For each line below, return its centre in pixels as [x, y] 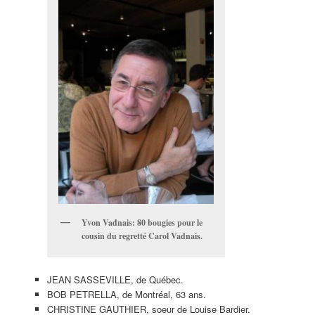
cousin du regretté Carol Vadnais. [142, 236]
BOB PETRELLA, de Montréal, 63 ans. [126, 295]
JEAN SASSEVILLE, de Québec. [115, 280]
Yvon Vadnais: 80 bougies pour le [142, 222]
